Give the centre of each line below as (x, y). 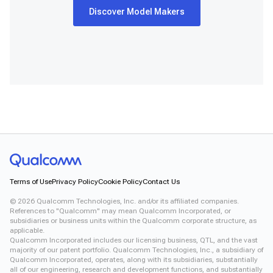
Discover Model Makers (136, 12)
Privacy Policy (75, 181)
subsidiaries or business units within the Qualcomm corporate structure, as (133, 220)
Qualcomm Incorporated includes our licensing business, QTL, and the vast (134, 240)
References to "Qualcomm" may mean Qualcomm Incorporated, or (120, 211)
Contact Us (161, 181)
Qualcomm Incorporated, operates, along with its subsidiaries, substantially (134, 259)
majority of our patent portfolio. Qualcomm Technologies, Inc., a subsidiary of (136, 250)
